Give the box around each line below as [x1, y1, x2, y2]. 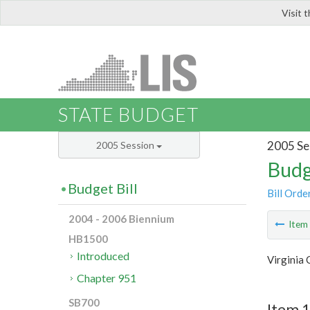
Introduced [77, 249, 130, 263]
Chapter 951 [77, 271, 137, 285]
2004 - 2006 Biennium [69, 212, 174, 226]
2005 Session [96, 139, 156, 152]
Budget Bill [68, 180, 138, 197]
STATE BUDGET [58, 103, 199, 127]
